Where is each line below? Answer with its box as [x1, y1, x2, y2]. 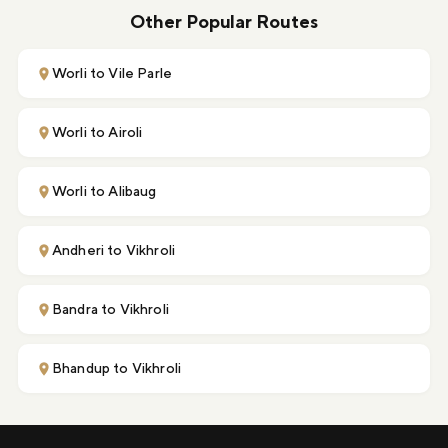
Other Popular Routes [129, 11, 319, 33]
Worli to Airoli [52, 124, 143, 141]
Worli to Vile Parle [52, 65, 173, 82]
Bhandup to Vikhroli [52, 360, 182, 377]
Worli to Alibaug [52, 183, 157, 200]
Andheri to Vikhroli [52, 242, 176, 259]
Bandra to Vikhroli [52, 301, 169, 318]
